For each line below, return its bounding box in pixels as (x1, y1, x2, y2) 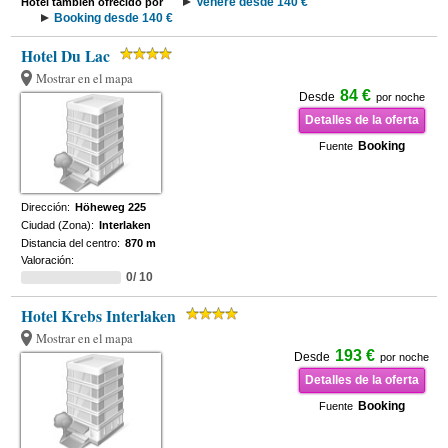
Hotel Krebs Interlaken (21, 305, 177, 327)
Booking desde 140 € (54, 11, 174, 25)
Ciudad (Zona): (21, 219, 95, 231)
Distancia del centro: (21, 237, 121, 249)
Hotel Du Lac (21, 45, 111, 67)
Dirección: (21, 201, 71, 213)
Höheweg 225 (75, 201, 147, 213)
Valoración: (21, 254, 75, 266)
